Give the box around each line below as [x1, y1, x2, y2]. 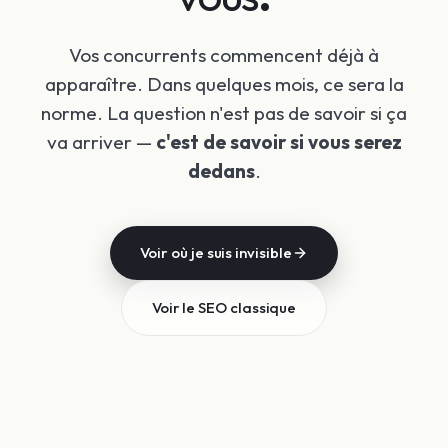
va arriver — [46, 129, 156, 154]
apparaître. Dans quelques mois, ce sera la [44, 71, 404, 96]
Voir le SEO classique [151, 297, 297, 317]
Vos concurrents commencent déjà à [69, 42, 379, 67]
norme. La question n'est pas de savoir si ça [41, 100, 407, 125]
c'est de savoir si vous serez [155, 129, 402, 154]
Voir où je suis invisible [140, 242, 292, 262]
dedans [187, 158, 255, 183]
